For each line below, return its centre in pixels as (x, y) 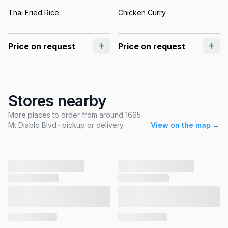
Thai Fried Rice (34, 12)
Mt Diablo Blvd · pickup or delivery (66, 125)
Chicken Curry (142, 12)
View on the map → (185, 125)
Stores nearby (57, 101)
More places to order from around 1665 (75, 115)
